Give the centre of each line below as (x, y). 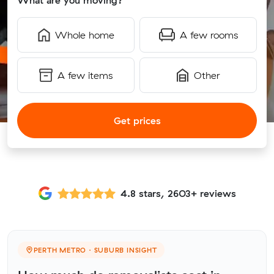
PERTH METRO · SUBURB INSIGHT (95, 250)
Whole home (84, 35)
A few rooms (209, 35)
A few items (85, 75)
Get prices (137, 120)
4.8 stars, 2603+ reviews (178, 193)
